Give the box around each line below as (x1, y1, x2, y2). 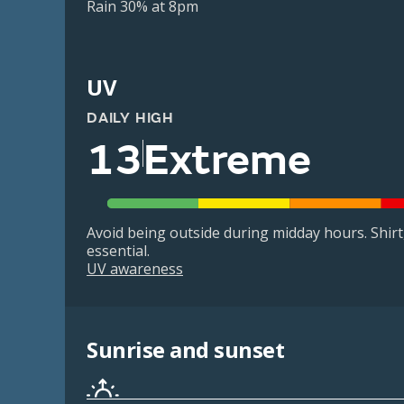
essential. (87, 241, 150, 262)
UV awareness (87, 259, 183, 280)
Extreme (143, 133, 311, 188)
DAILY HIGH (87, 109, 174, 127)
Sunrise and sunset (87, 335, 285, 365)
